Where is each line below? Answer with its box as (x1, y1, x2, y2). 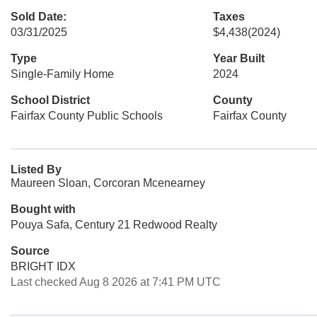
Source (11, 245, 50, 257)
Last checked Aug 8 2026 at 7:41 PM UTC (11, 276, 221, 288)
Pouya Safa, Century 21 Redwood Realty (11, 219, 217, 231)
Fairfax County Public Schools (11, 110, 163, 122)
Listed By (11, 163, 62, 175)
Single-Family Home (11, 68, 114, 80)
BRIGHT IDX (11, 260, 76, 272)
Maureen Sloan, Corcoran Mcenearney (11, 177, 205, 189)
